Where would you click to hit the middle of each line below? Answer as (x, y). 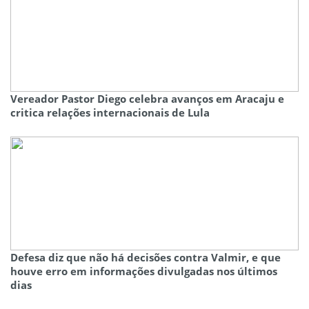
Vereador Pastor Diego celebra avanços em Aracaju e (147, 99)
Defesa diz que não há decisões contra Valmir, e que (146, 258)
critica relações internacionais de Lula (110, 113)
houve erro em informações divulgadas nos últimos (144, 271)
